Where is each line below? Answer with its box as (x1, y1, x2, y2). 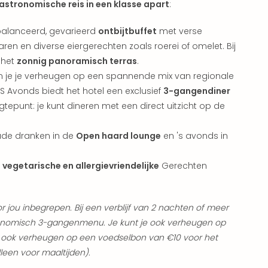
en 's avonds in (161, 129, 228, 142)
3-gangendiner (163, 84, 230, 97)
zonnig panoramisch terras (17, 54, 137, 67)
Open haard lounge (76, 129, 161, 142)
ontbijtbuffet (98, 25, 157, 37)
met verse (157, 25, 202, 37)
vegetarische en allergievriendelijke (2, 159, 159, 172)
